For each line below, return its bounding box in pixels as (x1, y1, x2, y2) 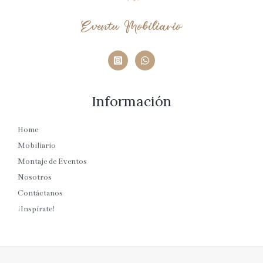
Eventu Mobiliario (81, 21, 182, 33)
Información (92, 92, 171, 110)
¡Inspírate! (18, 203, 55, 214)
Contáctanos (18, 187, 63, 198)
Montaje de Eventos (18, 156, 87, 166)
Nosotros (18, 171, 52, 182)
